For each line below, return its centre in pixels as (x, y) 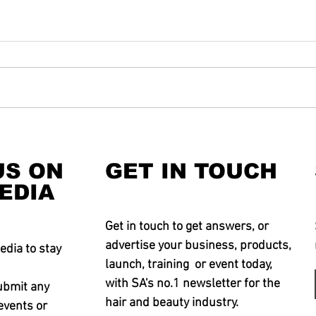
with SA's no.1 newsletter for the (193, 284)
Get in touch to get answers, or (187, 227)
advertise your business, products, (198, 246)
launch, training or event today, (189, 265)
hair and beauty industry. (172, 303)
